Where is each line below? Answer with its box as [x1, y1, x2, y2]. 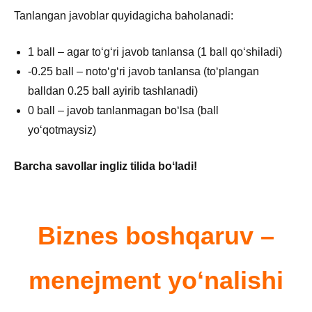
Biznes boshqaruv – [38, 221, 274, 250]
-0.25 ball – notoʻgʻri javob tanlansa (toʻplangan [28, 65, 259, 77]
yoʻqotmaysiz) [28, 123, 96, 136]
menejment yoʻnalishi [29, 265, 283, 295]
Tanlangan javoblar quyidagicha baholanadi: [14, 9, 233, 22]
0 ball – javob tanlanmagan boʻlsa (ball [28, 104, 219, 116]
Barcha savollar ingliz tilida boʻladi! [14, 159, 197, 172]
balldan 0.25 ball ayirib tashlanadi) [28, 84, 198, 97]
